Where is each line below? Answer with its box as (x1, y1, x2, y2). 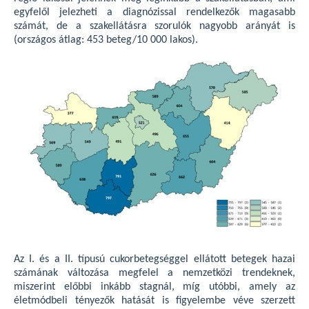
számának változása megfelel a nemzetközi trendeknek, (14, 267, 295, 279)
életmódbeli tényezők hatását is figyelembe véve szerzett (14, 295, 295, 306)
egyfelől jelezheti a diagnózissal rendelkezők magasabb (14, 6, 295, 18)
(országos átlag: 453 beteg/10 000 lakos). (14, 34, 198, 46)
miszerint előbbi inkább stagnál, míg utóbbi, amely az (14, 281, 295, 292)
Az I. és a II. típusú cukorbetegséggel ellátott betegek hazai (14, 253, 295, 265)
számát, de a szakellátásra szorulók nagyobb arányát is (14, 20, 295, 32)
